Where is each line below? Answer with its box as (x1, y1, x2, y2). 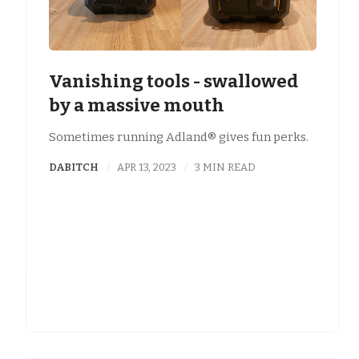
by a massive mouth (49, 95, 224, 117)
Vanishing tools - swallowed (49, 71, 298, 93)
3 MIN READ (195, 160, 256, 173)
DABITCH (49, 160, 99, 173)
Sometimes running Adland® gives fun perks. (49, 129, 309, 144)
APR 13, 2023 (117, 160, 177, 173)
